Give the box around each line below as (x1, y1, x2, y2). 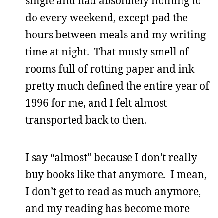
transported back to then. (25, 113, 146, 127)
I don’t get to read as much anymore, (25, 184, 201, 198)
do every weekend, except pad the (25, 11, 188, 24)
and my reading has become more (25, 201, 190, 215)
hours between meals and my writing (25, 28, 206, 41)
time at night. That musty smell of (25, 45, 189, 58)
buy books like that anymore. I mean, (25, 167, 207, 181)
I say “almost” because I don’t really (25, 150, 197, 164)
